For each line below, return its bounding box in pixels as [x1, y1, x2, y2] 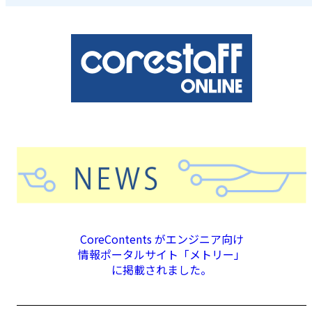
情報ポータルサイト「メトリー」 [78, 246, 245, 263]
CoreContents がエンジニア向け [79, 231, 244, 248]
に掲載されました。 [111, 261, 212, 279]
